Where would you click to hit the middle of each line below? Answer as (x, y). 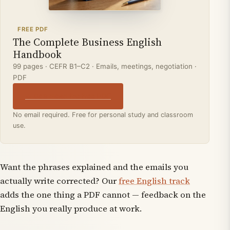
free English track (154, 181)
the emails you (158, 167)
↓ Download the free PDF (68, 96)
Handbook (37, 54)
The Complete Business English (87, 42)
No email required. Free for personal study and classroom (103, 114)
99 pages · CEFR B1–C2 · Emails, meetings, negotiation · (105, 66)
